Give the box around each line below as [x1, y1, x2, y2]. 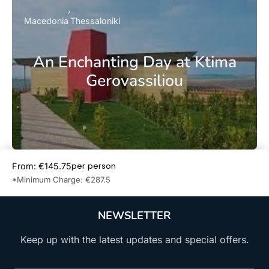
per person [71, 160, 116, 172]
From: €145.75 [12, 161, 71, 172]
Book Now [184, 167, 232, 180]
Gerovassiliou [86, 70, 183, 92]
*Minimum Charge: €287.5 [12, 175, 110, 185]
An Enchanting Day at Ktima [32, 51, 237, 73]
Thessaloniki [70, 15, 120, 26]
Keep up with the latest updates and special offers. [20, 234, 249, 246]
